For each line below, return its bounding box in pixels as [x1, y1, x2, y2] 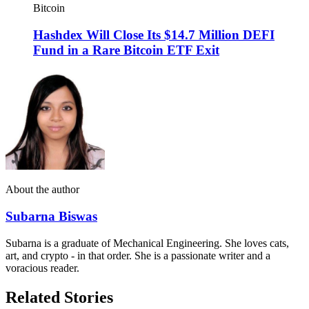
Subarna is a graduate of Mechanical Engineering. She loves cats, [6, 237, 289, 249]
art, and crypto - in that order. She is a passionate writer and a [6, 249, 270, 261]
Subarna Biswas [6, 209, 97, 224]
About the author [6, 183, 79, 196]
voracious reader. [6, 261, 79, 274]
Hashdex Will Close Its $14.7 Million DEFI [33, 27, 275, 42]
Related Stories [6, 288, 113, 306]
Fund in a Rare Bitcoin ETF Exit [33, 42, 219, 57]
